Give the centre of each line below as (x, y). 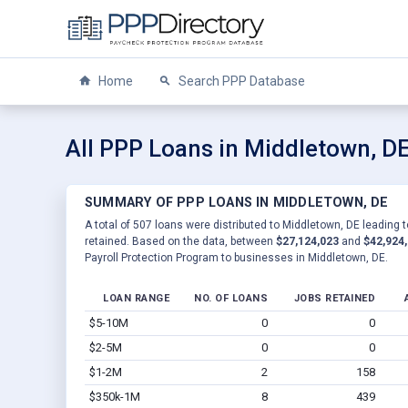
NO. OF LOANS (231, 298)
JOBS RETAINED (334, 298)
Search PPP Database (240, 81)
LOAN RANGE (136, 298)
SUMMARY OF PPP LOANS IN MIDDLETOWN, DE (237, 202)
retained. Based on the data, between (180, 241)
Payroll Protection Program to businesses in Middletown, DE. (236, 257)
